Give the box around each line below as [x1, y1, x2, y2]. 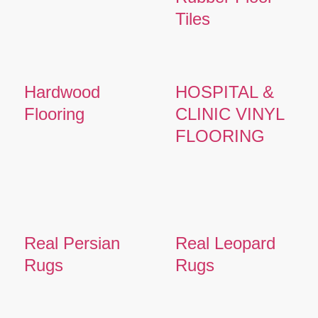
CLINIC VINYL [175, 104, 284, 124]
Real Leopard [175, 233, 275, 253]
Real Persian [23, 233, 120, 253]
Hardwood [23, 82, 100, 102]
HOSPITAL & [175, 82, 274, 102]
